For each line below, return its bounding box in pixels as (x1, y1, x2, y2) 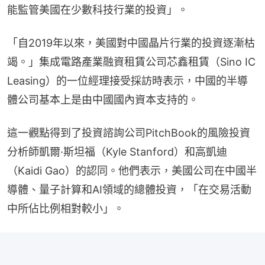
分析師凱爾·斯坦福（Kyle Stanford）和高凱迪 (7, 145, 227, 158)
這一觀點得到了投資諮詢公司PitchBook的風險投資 (7, 126, 250, 139)
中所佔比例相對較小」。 (7, 202, 124, 215)
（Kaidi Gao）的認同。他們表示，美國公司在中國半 (7, 164, 257, 177)
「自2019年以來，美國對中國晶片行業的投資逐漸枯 (7, 36, 255, 49)
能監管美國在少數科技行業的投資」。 (7, 3, 188, 16)
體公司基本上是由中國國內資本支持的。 (7, 93, 199, 106)
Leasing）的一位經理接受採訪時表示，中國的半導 (7, 74, 248, 87)
